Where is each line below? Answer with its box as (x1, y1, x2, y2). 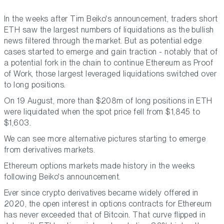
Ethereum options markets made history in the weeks (4, 161, 195, 171)
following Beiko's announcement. (4, 172, 121, 182)
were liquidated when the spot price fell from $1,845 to (4, 107, 200, 117)
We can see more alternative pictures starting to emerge (4, 134, 206, 144)
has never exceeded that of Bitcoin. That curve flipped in (4, 210, 206, 220)
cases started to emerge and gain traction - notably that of (4, 47, 218, 57)
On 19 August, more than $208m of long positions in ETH (4, 96, 212, 106)
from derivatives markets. (4, 145, 95, 155)
